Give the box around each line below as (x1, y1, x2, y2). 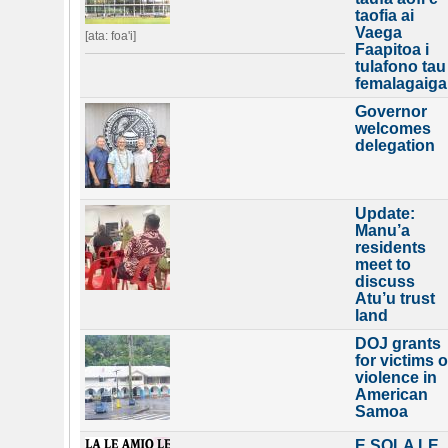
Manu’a (355, 221, 410, 240)
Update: (355, 204, 415, 223)
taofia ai (355, 6, 414, 25)
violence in (355, 368, 437, 387)
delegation (355, 136, 435, 155)
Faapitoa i (355, 40, 429, 59)
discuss (355, 272, 415, 291)
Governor (355, 102, 427, 121)
